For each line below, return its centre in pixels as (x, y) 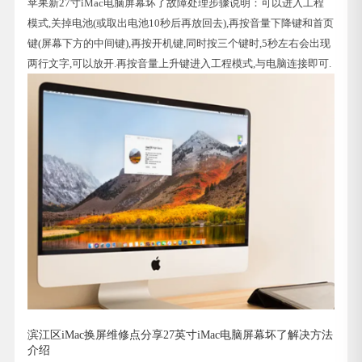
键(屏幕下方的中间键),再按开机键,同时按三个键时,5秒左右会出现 (179, 43)
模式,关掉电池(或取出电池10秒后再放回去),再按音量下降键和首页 (181, 23)
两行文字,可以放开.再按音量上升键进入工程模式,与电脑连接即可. (180, 63)
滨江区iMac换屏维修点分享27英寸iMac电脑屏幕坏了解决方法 (181, 334)
